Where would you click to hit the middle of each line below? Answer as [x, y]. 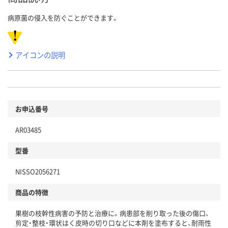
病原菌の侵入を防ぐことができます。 [63, 17]
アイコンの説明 [40, 54]
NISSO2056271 [38, 171]
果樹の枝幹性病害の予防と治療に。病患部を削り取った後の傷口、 [112, 213]
